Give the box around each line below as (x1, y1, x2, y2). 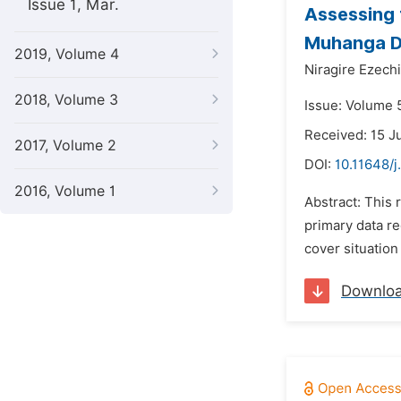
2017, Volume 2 (14, 137, 116, 154)
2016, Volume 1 (14, 183, 115, 200)
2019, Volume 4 (14, 46, 119, 63)
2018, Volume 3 (14, 91, 118, 108)
